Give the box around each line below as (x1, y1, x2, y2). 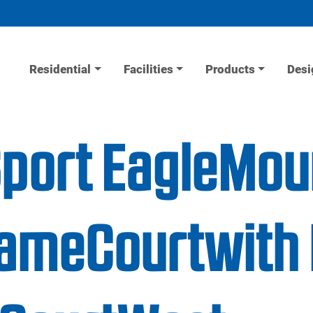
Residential (29, 63, 92, 77)
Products (205, 63, 255, 77)
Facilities (123, 63, 173, 77)
